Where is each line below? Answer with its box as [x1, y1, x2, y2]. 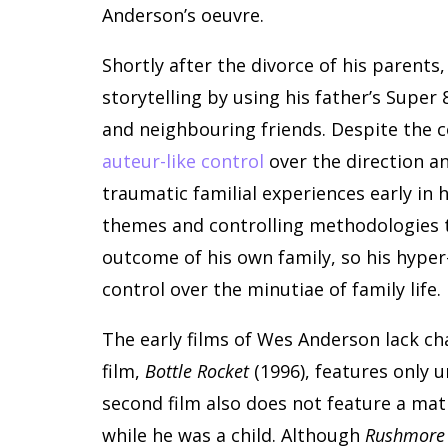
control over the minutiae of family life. [102, 277, 441, 302]
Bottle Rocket [145, 359, 249, 384]
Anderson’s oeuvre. [102, 3, 264, 28]
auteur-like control [102, 149, 264, 174]
